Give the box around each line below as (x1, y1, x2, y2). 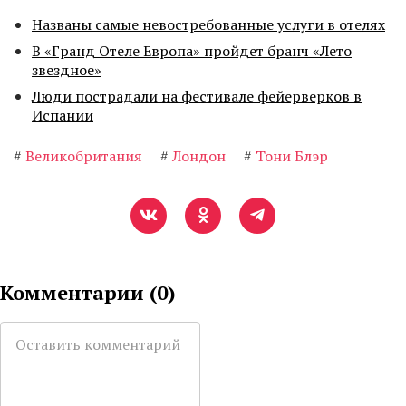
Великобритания (25, 146, 142, 167)
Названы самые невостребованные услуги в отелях (32, 14, 385, 35)
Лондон (172, 146, 226, 167)
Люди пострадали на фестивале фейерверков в (32, 86, 362, 107)
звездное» (32, 60, 101, 81)
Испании (32, 105, 93, 126)
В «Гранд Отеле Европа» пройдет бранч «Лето (32, 41, 352, 62)
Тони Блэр (256, 146, 328, 167)
